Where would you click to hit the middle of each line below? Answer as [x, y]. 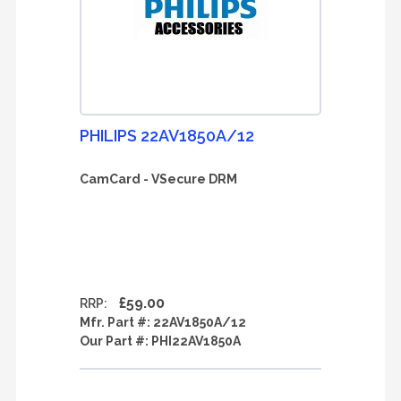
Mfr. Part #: [116, 322]
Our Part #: [115, 341]
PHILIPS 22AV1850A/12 [167, 136]
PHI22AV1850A [196, 341]
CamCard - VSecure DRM [158, 179]
